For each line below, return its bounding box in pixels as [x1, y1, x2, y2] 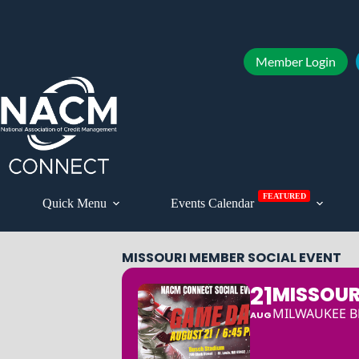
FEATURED [262, 191, 306, 200]
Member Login [256, 54, 336, 69]
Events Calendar [171, 196, 255, 210]
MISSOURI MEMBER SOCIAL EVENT [122, 248, 341, 267]
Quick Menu [42, 196, 107, 210]
